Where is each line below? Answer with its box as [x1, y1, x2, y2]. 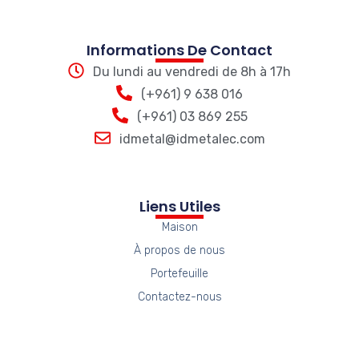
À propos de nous [134, 244, 225, 258]
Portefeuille [151, 267, 208, 281]
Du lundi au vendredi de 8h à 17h [93, 64, 291, 80]
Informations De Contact [87, 40, 272, 61]
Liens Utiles [139, 196, 220, 217]
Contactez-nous [137, 290, 222, 305]
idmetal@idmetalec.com [119, 131, 265, 147]
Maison [161, 220, 198, 235]
